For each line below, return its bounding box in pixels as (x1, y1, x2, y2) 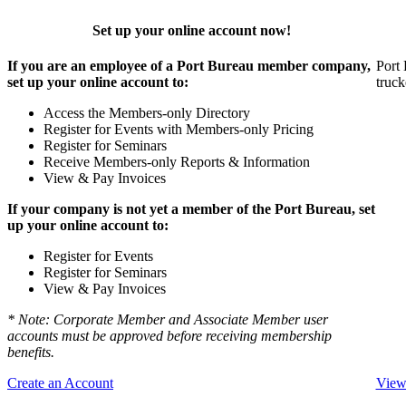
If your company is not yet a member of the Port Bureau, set (7, 200, 375, 217)
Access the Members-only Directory (43, 104, 250, 121)
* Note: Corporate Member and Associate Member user (7, 311, 328, 327)
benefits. (7, 343, 54, 360)
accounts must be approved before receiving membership (7, 327, 332, 343)
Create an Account (7, 374, 113, 391)
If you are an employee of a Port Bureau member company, (7, 57, 371, 73)
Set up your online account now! (92, 22, 291, 38)
